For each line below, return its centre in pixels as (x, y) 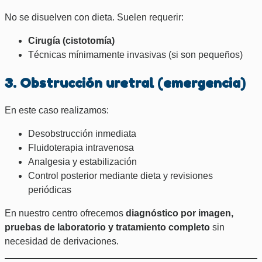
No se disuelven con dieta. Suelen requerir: (94, 17)
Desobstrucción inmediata (82, 133)
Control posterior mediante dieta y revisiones (120, 175)
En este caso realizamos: (57, 110)
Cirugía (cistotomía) (71, 40)
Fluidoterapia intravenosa (81, 147)
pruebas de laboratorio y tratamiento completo (107, 227)
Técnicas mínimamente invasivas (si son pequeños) (135, 54)
